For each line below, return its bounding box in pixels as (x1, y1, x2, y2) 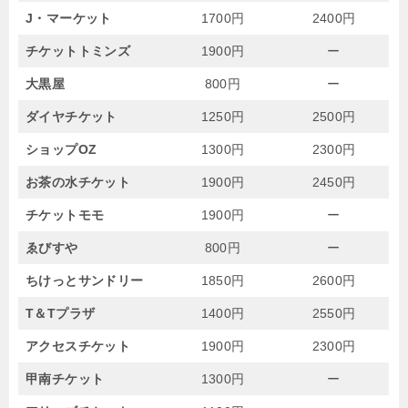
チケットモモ (25, 207, 105, 222)
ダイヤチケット (25, 108, 117, 124)
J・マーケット (25, 10, 112, 25)
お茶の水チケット (25, 174, 131, 189)
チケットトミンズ (25, 43, 131, 58)
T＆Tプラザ (25, 305, 96, 321)
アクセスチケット (25, 338, 131, 353)
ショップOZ (25, 141, 97, 157)
